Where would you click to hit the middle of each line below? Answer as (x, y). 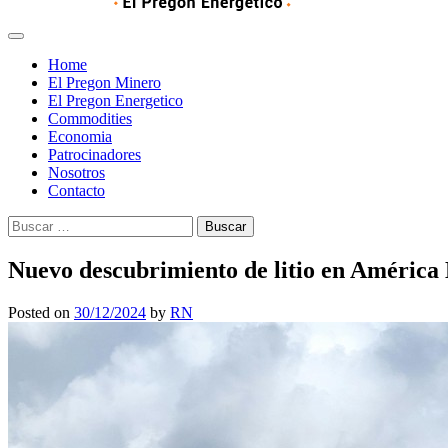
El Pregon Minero (104, 82)
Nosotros (76, 172)
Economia (80, 136)
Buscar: (31, 223)
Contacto (76, 190)
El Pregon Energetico (115, 100)
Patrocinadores (94, 154)
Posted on (41, 312)
